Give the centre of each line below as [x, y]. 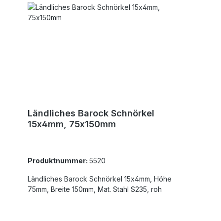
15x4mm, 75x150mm [72, 124]
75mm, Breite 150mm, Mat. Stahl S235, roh [106, 189]
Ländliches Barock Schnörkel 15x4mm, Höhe [91, 179]
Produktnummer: [58, 160]
